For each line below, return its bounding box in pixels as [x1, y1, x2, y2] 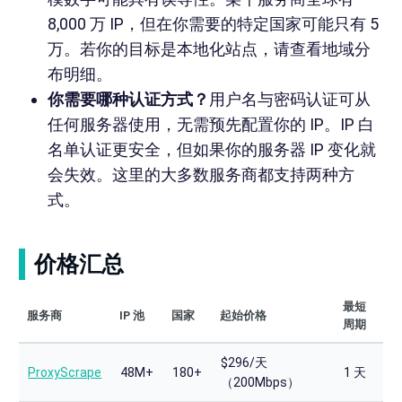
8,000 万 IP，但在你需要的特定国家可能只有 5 [47, 14, 379, 34]
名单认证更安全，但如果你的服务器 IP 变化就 [47, 140, 376, 160]
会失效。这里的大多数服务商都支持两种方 [47, 165, 354, 185]
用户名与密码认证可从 [208, 90, 371, 109]
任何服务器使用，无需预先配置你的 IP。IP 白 [47, 115, 374, 135]
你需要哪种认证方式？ [47, 90, 209, 109]
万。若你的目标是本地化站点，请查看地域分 [47, 39, 371, 59]
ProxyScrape [28, 365, 102, 380]
